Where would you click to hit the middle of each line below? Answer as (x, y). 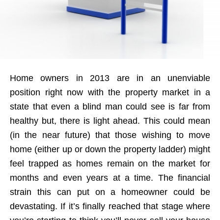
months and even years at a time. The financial (110, 178)
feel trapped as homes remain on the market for (110, 163)
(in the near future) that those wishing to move (110, 135)
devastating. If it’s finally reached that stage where (110, 206)
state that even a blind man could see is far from (110, 106)
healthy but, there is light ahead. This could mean (110, 121)
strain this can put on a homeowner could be (110, 192)
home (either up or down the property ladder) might (110, 149)
